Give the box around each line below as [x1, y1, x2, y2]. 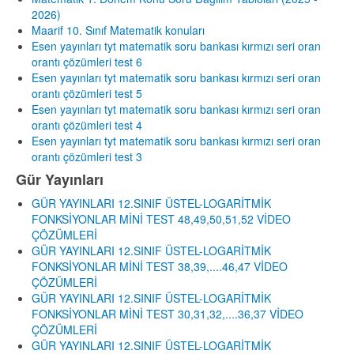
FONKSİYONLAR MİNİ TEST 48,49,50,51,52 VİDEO [32, 211, 291, 228]
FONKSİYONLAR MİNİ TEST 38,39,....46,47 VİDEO [32, 258, 288, 275]
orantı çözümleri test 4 [32, 117, 142, 134]
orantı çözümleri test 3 [32, 149, 142, 165]
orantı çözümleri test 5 [32, 85, 142, 102]
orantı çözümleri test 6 [32, 54, 142, 70]
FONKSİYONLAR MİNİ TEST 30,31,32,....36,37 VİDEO [32, 306, 303, 322]
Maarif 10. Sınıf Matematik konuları [32, 22, 205, 39]
